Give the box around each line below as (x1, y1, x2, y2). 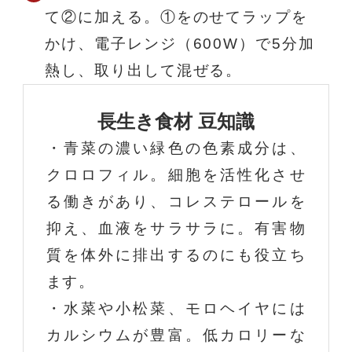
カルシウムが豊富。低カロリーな (46, 326, 306, 343)
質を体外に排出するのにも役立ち (46, 246, 306, 263)
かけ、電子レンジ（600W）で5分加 (45, 35, 315, 52)
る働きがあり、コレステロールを (46, 192, 306, 210)
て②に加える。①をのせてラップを (45, 8, 308, 25)
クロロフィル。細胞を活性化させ (46, 166, 306, 183)
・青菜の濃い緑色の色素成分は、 (46, 139, 306, 156)
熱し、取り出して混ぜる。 (45, 61, 243, 79)
